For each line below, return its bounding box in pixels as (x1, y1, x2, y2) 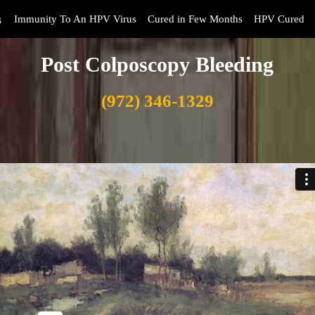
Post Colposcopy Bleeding (41, 53, 274, 76)
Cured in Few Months (148, 13, 243, 25)
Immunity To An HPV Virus (14, 13, 136, 25)
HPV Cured (254, 13, 304, 25)
